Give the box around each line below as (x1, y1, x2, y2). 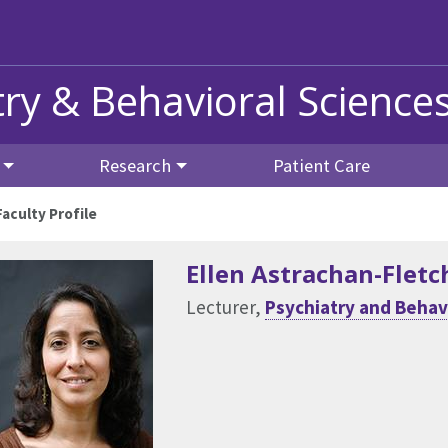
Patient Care (272, 153, 370, 177)
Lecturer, (186, 294, 265, 319)
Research (99, 153, 172, 177)
